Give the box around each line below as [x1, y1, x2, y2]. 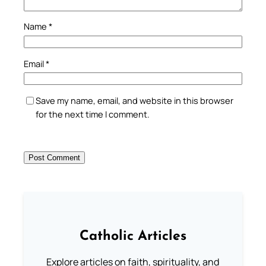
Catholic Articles [80, 229, 186, 243]
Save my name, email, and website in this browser [36, 94, 233, 106]
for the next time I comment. [36, 107, 150, 120]
